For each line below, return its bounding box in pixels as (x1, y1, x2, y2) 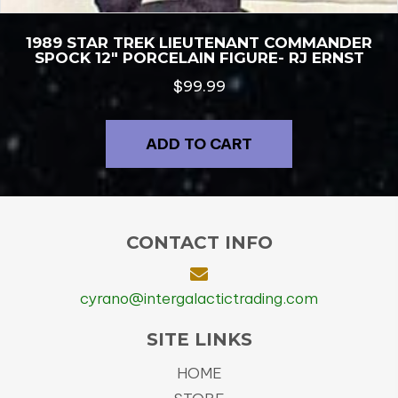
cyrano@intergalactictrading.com (80, 288, 318, 308)
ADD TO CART (146, 133, 252, 154)
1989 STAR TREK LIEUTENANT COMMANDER (26, 34, 372, 52)
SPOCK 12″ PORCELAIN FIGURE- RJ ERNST (34, 49, 364, 68)
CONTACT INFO (125, 231, 273, 253)
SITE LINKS (146, 328, 252, 350)
